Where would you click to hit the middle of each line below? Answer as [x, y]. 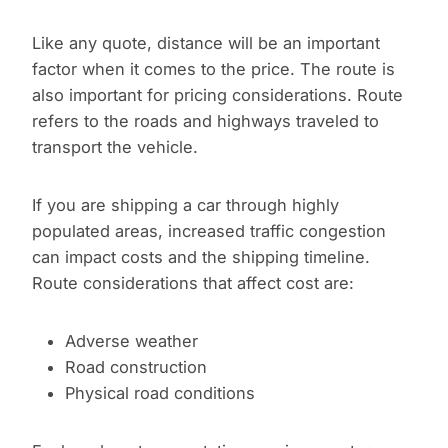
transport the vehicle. [115, 147]
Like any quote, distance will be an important [206, 43]
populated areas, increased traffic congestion [209, 231]
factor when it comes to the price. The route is [213, 69]
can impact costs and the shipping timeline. [201, 257]
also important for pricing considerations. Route [217, 95]
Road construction [135, 367]
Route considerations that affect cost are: [193, 283]
